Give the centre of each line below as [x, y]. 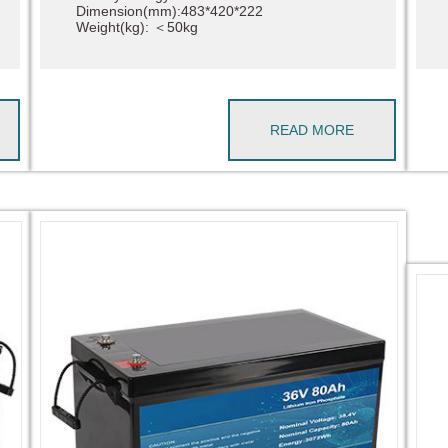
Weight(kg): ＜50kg [136, 26]
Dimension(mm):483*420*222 [169, 10]
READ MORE [312, 129]
